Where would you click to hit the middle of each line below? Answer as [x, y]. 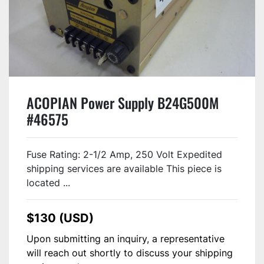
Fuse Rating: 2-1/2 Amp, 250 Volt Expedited [124, 154]
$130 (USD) [60, 218]
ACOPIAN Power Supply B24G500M [123, 102]
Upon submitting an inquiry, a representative [126, 238]
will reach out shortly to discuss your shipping [130, 253]
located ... [48, 182]
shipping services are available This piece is [124, 168]
